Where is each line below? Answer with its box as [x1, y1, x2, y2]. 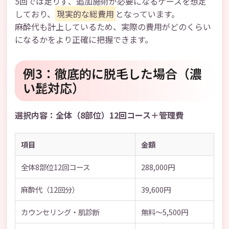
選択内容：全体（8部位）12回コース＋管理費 [15, 109, 184, 122]
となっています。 [116, 8, 179, 20]
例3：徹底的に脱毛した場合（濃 [23, 64, 202, 83]
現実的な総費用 [57, 8, 114, 20]
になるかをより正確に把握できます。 [15, 33, 153, 46]
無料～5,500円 [141, 206, 188, 217]
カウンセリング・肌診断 [20, 206, 100, 217]
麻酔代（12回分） [20, 184, 79, 195]
